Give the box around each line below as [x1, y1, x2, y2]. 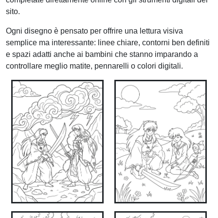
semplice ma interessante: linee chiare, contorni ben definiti [6, 38, 210, 47]
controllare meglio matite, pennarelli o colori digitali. [6, 62, 183, 71]
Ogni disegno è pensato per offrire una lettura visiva [6, 27, 183, 36]
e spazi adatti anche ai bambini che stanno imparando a [6, 50, 198, 59]
